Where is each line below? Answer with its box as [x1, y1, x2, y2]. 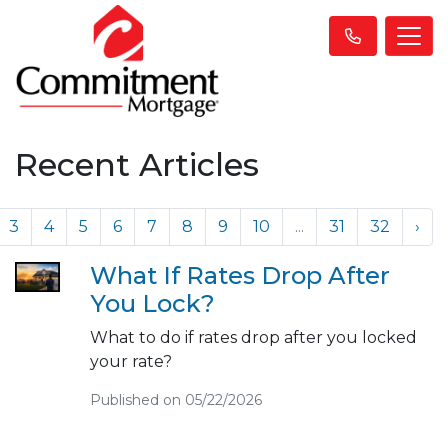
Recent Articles [15, 144, 259, 184]
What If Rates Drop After [89, 260, 390, 290]
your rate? [89, 351, 172, 371]
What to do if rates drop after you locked [89, 327, 417, 347]
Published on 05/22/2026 [89, 390, 262, 409]
